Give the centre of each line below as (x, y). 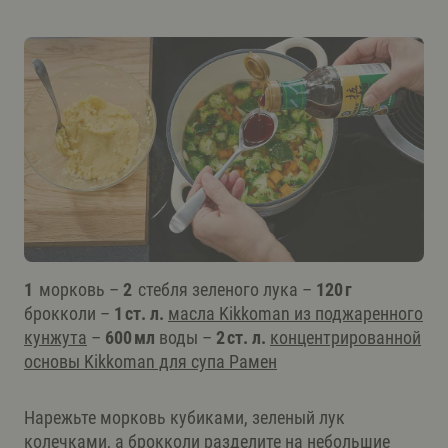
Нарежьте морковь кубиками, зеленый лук (184, 417)
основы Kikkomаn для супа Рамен (150, 361)
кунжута (55, 337)
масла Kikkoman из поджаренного (295, 313)
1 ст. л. (141, 313)
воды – (187, 337)
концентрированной (345, 337)
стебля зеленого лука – (227, 289)
